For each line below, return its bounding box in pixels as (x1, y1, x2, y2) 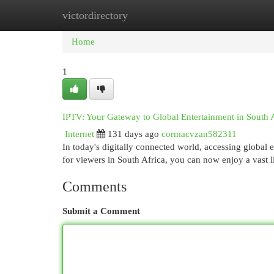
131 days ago (108, 129, 159, 139)
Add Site (207, 10, 240, 20)
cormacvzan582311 (161, 129, 237, 139)
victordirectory (62, 9, 128, 21)
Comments (62, 179, 127, 194)
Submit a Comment (62, 206, 140, 216)
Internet (65, 129, 94, 139)
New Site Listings (122, 10, 189, 20)
